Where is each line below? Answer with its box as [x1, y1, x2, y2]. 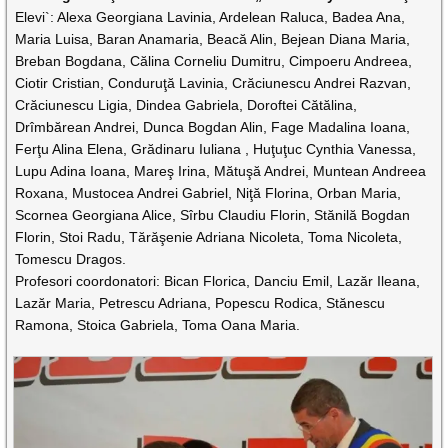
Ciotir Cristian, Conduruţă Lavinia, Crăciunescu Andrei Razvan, [15, 75, 412, 92]
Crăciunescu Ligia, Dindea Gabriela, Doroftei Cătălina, [15, 97, 358, 114]
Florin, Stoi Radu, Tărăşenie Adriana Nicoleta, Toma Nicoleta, [15, 229, 403, 246]
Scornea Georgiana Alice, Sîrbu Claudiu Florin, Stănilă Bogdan [15, 207, 411, 224]
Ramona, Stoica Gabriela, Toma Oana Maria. [15, 317, 301, 334]
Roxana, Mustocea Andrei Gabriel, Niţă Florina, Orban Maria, [15, 185, 402, 202]
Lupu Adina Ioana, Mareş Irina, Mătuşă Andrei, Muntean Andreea [15, 163, 427, 180]
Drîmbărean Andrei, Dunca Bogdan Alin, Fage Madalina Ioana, [15, 119, 411, 136]
